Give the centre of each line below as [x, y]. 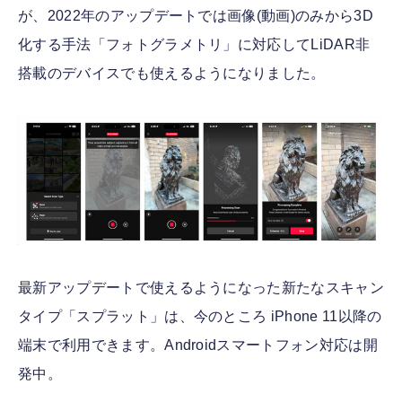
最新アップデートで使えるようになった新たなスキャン [201, 288]
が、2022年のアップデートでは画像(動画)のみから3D [196, 15]
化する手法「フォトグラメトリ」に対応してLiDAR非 [194, 44]
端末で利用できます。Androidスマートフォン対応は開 [198, 345]
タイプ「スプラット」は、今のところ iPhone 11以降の [200, 317]
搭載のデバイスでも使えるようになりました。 [172, 73]
